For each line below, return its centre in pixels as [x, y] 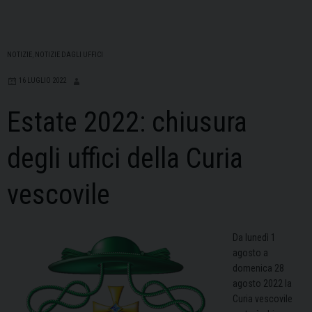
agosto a [250, 253]
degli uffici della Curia [125, 159]
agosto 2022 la [262, 284]
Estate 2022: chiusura [127, 123]
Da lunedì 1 [254, 238]
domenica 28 [258, 268]
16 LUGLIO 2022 [42, 81]
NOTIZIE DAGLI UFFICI [69, 55]
